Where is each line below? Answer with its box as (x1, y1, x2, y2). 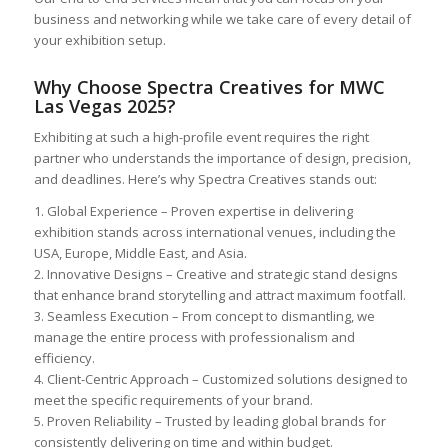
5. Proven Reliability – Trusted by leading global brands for (33, 411, 386, 430)
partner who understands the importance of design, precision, (33, 148, 411, 167)
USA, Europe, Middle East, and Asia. (33, 243, 247, 262)
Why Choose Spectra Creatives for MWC (33, 74, 385, 99)
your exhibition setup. (33, 30, 166, 49)
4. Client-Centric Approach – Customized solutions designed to (33, 369, 408, 388)
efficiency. (33, 348, 95, 367)
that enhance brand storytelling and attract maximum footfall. (33, 285, 406, 304)
